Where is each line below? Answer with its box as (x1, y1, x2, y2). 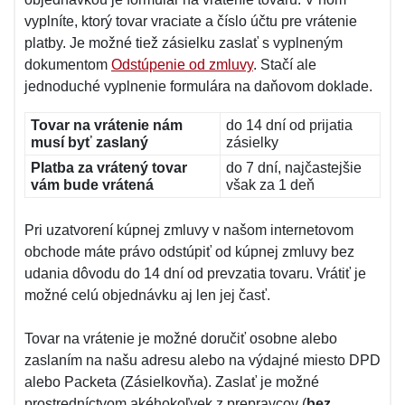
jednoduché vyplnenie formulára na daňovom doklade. (24, 79, 372, 94)
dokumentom (24, 57, 111, 72)
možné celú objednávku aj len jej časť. (24, 287, 270, 303)
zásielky (226, 135, 278, 150)
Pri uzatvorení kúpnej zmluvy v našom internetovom (24, 222, 353, 238)
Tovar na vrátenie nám (31, 118, 183, 133)
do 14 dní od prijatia (226, 118, 353, 133)
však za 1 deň (226, 177, 315, 193)
